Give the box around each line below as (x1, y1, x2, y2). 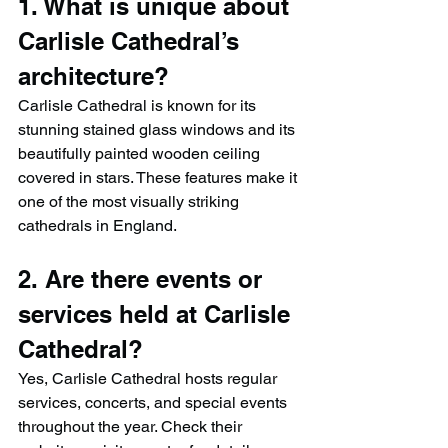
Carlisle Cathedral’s (18, 26, 246, 55)
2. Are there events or (18, 264, 269, 293)
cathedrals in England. (18, 215, 177, 235)
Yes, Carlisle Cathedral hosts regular (18, 368, 281, 388)
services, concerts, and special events (18, 392, 291, 412)
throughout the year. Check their (18, 416, 246, 436)
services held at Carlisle (18, 299, 297, 328)
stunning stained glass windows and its (18, 119, 299, 139)
